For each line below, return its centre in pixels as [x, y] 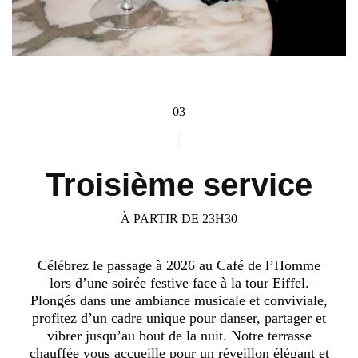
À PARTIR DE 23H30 [179, 219]
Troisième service [179, 185]
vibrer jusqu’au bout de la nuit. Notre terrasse [179, 336]
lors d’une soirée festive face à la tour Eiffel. [179, 283]
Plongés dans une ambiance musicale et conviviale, [179, 301]
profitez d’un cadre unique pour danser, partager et [179, 318]
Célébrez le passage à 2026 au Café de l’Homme [179, 266]
